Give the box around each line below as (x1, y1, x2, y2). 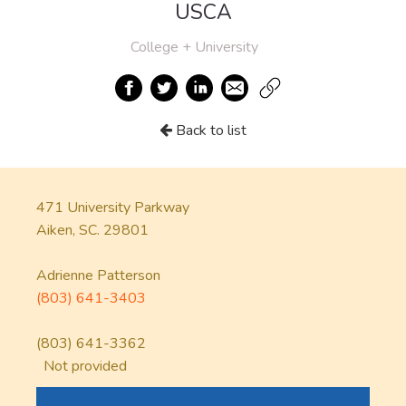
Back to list (172, 121, 246, 140)
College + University (130, 37, 258, 57)
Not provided (36, 356, 127, 376)
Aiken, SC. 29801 (36, 220, 149, 240)
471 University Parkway (36, 198, 189, 217)
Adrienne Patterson (36, 266, 160, 285)
